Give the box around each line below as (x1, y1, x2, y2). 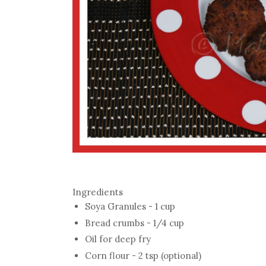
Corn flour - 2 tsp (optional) (85, 250, 201, 262)
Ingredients (72, 186, 123, 198)
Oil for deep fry (85, 233, 151, 245)
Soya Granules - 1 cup (85, 200, 175, 212)
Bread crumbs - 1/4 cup (85, 217, 184, 229)
